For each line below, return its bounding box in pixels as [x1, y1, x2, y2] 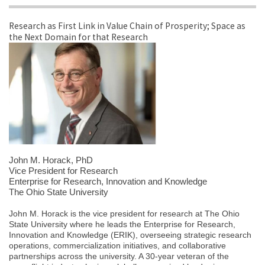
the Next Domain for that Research [9, 31, 148, 43]
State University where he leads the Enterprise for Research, [9, 219, 235, 230]
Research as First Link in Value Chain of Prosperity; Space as [9, 20, 245, 32]
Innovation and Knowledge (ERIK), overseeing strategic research [9, 230, 251, 240]
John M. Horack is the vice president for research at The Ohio [9, 209, 240, 219]
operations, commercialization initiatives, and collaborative [9, 241, 226, 251]
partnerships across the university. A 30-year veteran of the [9, 251, 229, 261]
